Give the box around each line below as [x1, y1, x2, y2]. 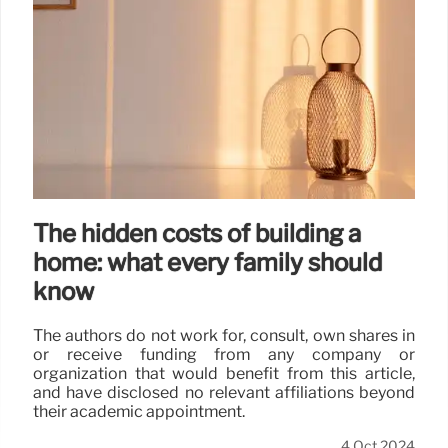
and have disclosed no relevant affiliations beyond [33, 383, 415, 403]
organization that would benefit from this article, [33, 364, 415, 384]
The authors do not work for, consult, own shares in [33, 326, 415, 346]
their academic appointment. [33, 402, 245, 422]
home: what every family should [33, 248, 382, 278]
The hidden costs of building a [33, 219, 361, 249]
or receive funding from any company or [33, 345, 415, 365]
